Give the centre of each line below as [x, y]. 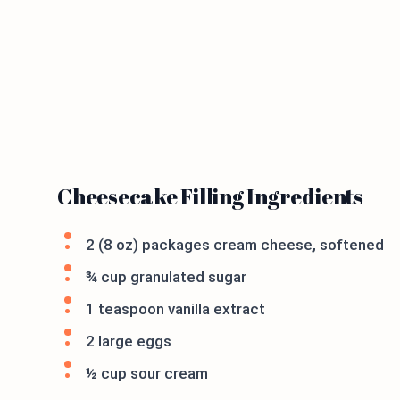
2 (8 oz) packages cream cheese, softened [235, 244]
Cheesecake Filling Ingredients [210, 196]
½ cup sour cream [147, 373]
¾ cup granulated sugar [166, 276]
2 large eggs [129, 341]
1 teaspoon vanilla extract [175, 308]
